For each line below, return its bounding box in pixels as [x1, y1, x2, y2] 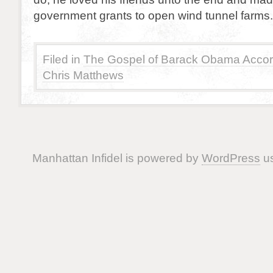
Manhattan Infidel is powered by [32, 151, 202, 165]
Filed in [43, 52, 80, 66]
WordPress [201, 151, 260, 165]
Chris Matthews [43, 68, 124, 82]
